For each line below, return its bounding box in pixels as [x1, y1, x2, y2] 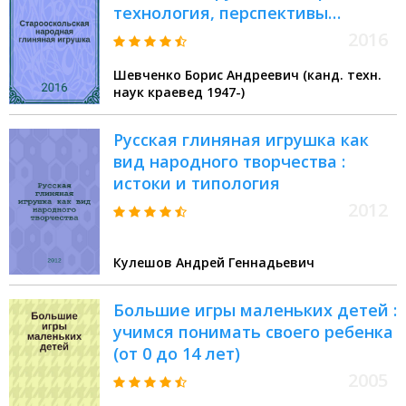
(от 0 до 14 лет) [113, 343, 240, 365]
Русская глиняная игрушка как [113, 129, 369, 151]
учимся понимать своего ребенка [113, 321, 393, 343]
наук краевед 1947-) [207, 83, 245, 101]
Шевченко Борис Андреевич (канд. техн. [113, 66, 382, 84]
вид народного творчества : [113, 150, 345, 173]
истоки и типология [113, 172, 280, 195]
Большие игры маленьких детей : [113, 299, 397, 322]
